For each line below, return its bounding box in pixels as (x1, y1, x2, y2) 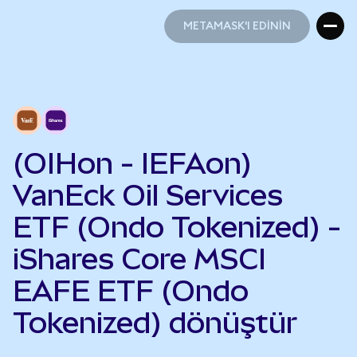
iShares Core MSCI (13, 242, 266, 276)
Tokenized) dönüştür (13, 306, 297, 339)
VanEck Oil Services (13, 178, 283, 212)
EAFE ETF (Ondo (13, 274, 249, 308)
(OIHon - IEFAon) (13, 147, 252, 180)
